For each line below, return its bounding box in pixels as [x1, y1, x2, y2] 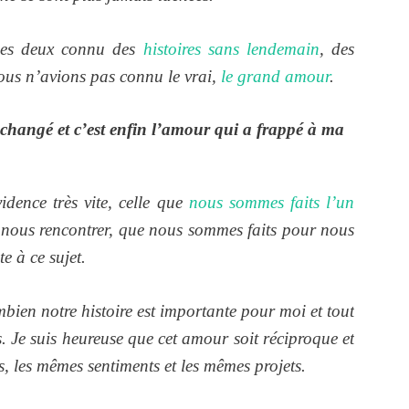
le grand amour [221, 66, 330, 86]
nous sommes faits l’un [188, 193, 354, 213]
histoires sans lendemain [142, 38, 320, 58]
